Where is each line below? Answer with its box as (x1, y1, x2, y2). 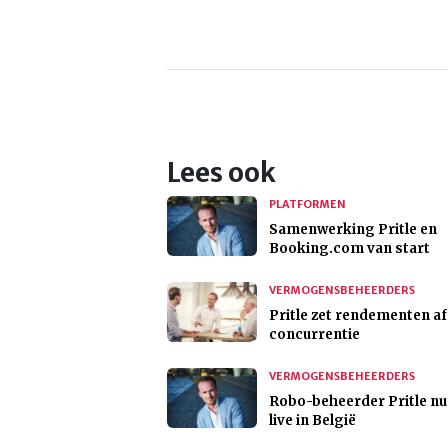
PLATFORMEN (269, 197, 346, 212)
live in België (269, 412, 356, 430)
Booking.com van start (269, 240, 430, 258)
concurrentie (269, 326, 360, 344)
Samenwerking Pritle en (269, 221, 437, 239)
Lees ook (167, 157, 276, 190)
